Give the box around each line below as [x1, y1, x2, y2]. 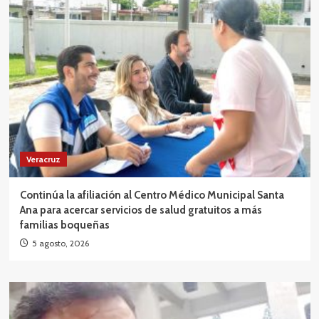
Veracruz [26, 153, 61, 164]
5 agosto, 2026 [31, 237, 89, 249]
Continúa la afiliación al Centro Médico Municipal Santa [19, 188, 284, 202]
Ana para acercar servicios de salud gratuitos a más [19, 203, 262, 216]
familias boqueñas [19, 218, 110, 231]
